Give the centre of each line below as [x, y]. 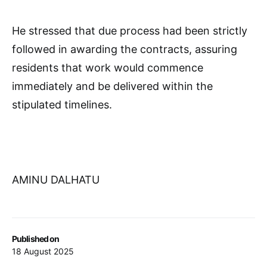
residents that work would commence [108, 67]
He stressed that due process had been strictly [130, 30]
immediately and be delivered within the [112, 86]
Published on [36, 238]
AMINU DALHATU [56, 179]
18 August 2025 [43, 251]
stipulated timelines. [62, 104]
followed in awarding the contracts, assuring [125, 49]
